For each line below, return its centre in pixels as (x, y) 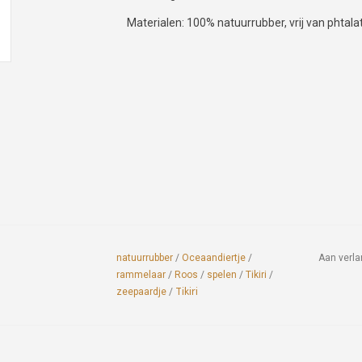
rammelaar (141, 275)
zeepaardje (141, 292)
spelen (222, 275)
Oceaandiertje (214, 258)
